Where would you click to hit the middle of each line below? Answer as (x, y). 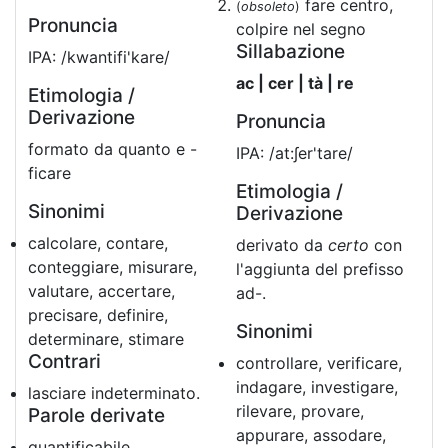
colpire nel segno (301, 29)
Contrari (64, 361)
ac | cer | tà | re (295, 83)
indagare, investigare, (317, 387)
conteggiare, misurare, (112, 267)
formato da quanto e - (112, 149)
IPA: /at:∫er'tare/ (294, 153)
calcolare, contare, (98, 243)
